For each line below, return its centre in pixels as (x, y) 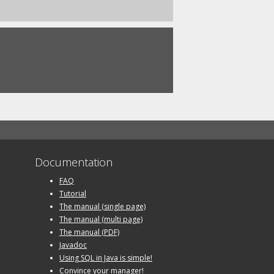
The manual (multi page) (101, 219)
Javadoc (73, 245)
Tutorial (73, 194)
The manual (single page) (102, 206)
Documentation (74, 162)
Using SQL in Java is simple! (106, 258)
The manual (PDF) (89, 232)
